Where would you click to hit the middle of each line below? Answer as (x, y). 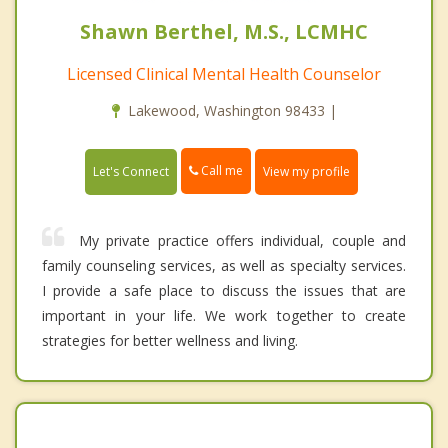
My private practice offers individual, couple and (242, 240)
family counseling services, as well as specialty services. (224, 265)
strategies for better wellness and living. (170, 340)
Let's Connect (131, 171)
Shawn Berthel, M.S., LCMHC (224, 32)
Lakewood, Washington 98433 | (232, 111)
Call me (220, 171)
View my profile (306, 171)
